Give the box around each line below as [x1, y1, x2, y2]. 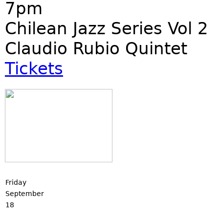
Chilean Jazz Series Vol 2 [5, 19, 208, 38]
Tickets [5, 59, 63, 78]
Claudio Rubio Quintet [5, 39, 187, 58]
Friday [5, 178, 26, 186]
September [5, 190, 44, 197]
